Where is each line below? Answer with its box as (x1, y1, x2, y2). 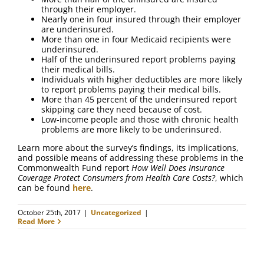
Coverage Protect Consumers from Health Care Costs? (18, 172, 215, 183)
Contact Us (14, 31, 65, 44)
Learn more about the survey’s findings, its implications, (18, 142, 239, 153)
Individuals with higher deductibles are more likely (41, 74, 242, 85)
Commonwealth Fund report (18, 162, 131, 173)
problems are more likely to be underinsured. (41, 124, 222, 135)
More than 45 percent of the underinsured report (41, 94, 237, 105)
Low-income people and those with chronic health (41, 114, 239, 125)
